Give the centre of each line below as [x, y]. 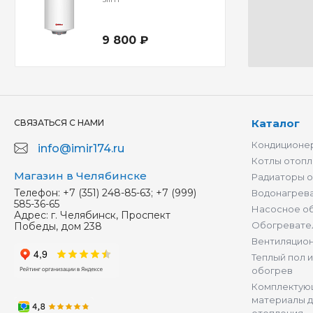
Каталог [276, 124]
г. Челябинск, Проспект [111, 216]
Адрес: [31, 216]
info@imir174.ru [81, 149]
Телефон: [37, 193]
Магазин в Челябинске [80, 176]
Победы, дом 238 [58, 227]
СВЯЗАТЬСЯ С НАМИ [59, 123]
